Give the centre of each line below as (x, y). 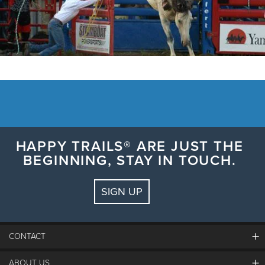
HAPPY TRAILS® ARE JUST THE (130, 146)
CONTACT (27, 236)
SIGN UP (122, 192)
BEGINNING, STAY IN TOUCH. (130, 160)
